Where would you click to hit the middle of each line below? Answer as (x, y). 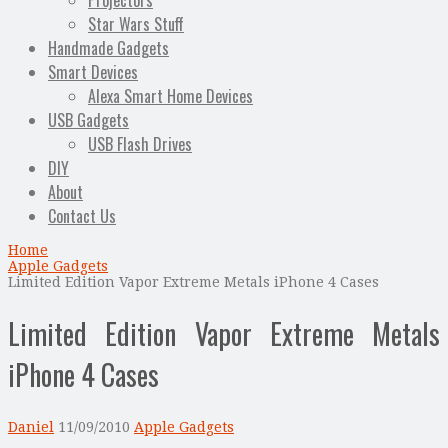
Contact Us (82, 216)
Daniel (31, 426)
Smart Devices (93, 72)
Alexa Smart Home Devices (170, 96)
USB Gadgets (88, 120)
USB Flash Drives (140, 144)
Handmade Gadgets (108, 48)
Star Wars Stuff (136, 24)
